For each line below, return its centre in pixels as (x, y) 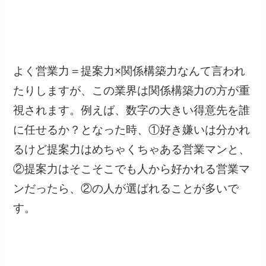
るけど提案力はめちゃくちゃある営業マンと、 (132, 149)
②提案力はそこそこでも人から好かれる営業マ (132, 169)
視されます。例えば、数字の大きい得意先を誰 (132, 110)
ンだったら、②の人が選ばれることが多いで (126, 188)
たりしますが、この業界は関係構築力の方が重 (132, 90)
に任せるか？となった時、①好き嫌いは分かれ (132, 129)
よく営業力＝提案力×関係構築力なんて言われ (129, 71)
